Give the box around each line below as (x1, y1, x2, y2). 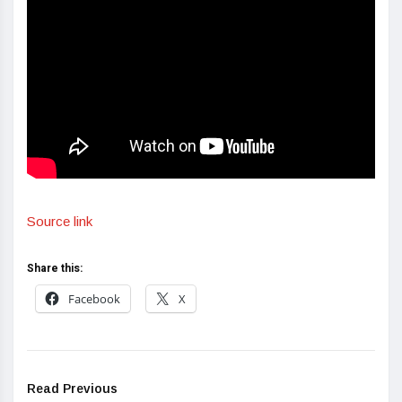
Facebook (68, 290, 120, 307)
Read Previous (27, 380, 118, 396)
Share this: (27, 259, 83, 276)
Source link (27, 213, 92, 229)
